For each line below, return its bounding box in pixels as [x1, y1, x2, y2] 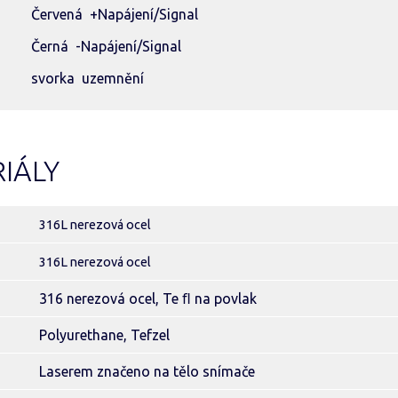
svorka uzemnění [31, 70, 144, 86]
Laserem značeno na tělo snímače [39, 363, 255, 379]
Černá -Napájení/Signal [31, 38, 181, 54]
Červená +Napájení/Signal [31, 6, 198, 22]
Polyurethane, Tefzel [39, 327, 170, 343]
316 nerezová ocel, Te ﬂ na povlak [39, 291, 257, 306]
